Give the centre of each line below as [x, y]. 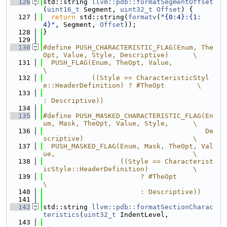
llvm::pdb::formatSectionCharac [153, 207]
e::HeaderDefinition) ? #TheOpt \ [122, 85]
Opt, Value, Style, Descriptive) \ [120, 55]
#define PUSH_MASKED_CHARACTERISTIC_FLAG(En [128, 116]
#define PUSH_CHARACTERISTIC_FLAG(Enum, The [128, 47]
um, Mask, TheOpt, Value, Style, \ [120, 123]
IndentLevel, [142, 215]
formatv [142, 17]
